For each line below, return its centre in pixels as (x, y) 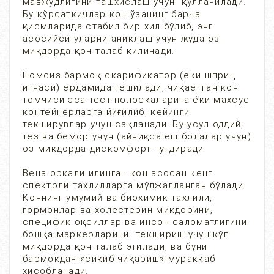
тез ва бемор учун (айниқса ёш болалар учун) (137, 136)
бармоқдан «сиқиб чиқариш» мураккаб (119, 259)
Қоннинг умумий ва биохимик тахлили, (118, 198)
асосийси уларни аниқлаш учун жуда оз (121, 39)
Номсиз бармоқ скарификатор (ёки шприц (129, 75)
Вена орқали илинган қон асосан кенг (118, 173)
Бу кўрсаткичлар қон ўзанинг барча (112, 14)
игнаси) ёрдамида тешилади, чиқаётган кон (131, 87)
